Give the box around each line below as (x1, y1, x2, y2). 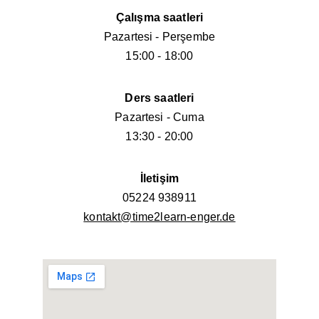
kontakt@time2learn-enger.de (83, 211, 236, 223)
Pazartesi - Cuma (115, 111, 204, 123)
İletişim (140, 172, 179, 184)
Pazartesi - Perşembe (103, 31, 216, 43)
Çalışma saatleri (115, 11, 204, 23)
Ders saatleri (125, 92, 194, 104)
